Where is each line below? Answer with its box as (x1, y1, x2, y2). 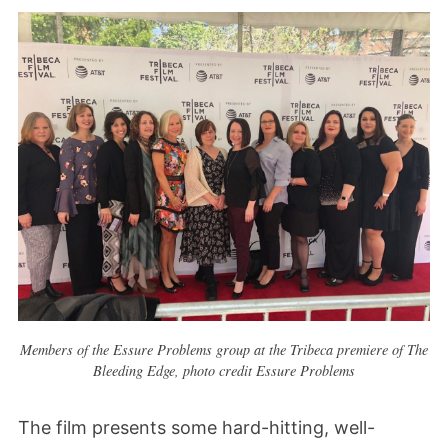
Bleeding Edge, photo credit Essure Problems (93, 360, 355, 380)
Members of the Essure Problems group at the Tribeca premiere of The (20, 339, 428, 359)
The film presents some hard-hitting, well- (18, 417, 375, 438)
